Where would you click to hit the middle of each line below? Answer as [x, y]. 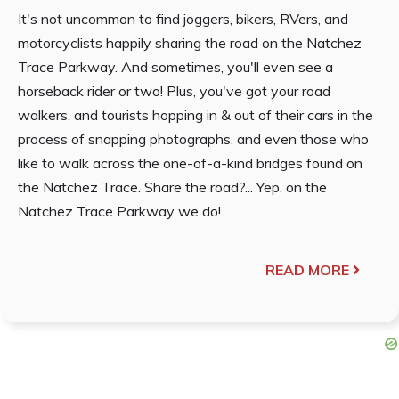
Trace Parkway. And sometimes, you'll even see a [175, 66]
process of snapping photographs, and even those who [193, 138]
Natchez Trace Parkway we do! [119, 211]
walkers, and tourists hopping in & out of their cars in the [195, 114]
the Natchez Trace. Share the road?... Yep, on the [172, 187]
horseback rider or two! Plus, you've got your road [174, 90]
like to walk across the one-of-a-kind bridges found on [190, 163]
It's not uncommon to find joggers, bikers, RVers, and [183, 18]
